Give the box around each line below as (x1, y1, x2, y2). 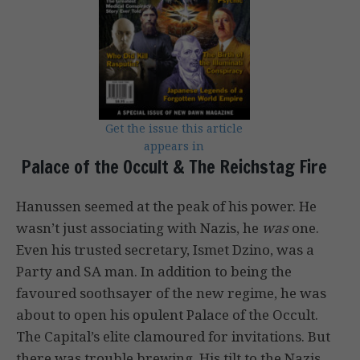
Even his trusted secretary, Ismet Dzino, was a (16, 240, 314, 260)
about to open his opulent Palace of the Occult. (16, 305, 318, 325)
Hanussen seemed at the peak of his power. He (16, 197, 317, 216)
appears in (144, 138, 204, 154)
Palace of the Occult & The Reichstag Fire (21, 154, 327, 180)
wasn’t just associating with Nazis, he (16, 219, 262, 238)
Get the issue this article (105, 121, 243, 137)
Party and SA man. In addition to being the (16, 262, 292, 281)
